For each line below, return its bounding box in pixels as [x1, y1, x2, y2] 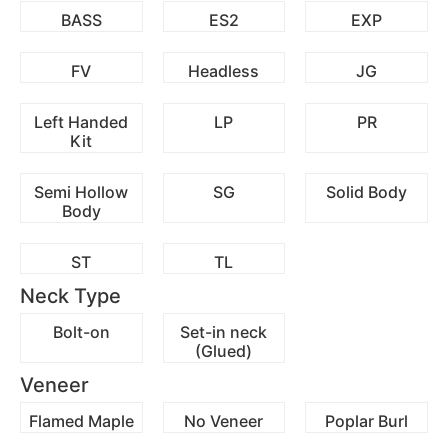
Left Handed [34, 112, 129, 133]
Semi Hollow [34, 182, 129, 203]
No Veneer [184, 411, 264, 432]
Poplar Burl [325, 411, 409, 432]
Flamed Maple [28, 411, 134, 432]
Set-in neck [180, 322, 268, 343]
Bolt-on [52, 322, 110, 343]
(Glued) [195, 341, 253, 362]
